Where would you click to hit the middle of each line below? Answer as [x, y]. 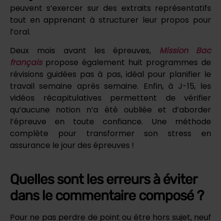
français [26, 63]
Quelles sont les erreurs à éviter [103, 180]
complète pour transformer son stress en [110, 134]
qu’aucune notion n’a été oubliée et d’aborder [110, 110]
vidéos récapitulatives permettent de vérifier [110, 98]
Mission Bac [185, 51]
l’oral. [20, 32]
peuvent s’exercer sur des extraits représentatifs [110, 8]
